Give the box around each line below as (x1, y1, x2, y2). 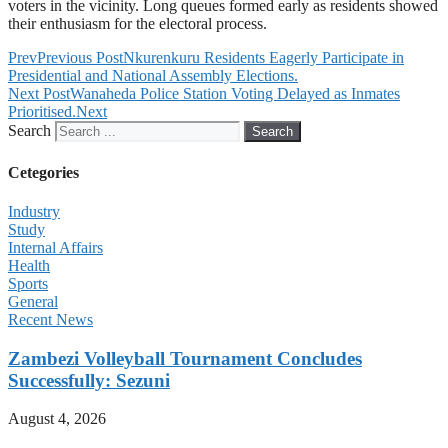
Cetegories (8, 163, 79, 181)
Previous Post (37, 49, 123, 67)
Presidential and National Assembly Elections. (8, 67, 298, 85)
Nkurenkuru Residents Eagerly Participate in (123, 49, 404, 67)
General (8, 292, 58, 310)
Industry (8, 202, 60, 220)
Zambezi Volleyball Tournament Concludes (8, 347, 362, 369)
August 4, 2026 (8, 410, 106, 428)
